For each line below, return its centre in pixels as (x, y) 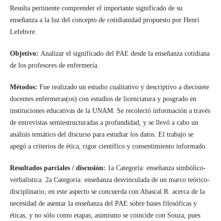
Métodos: (24, 87)
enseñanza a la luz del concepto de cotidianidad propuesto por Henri (104, 20)
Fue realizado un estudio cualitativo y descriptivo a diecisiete (124, 87)
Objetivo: (25, 53)
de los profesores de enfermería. (54, 65)
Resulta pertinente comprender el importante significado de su (96, 8)
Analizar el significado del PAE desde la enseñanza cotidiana (125, 53)
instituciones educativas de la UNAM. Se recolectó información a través (110, 110)
